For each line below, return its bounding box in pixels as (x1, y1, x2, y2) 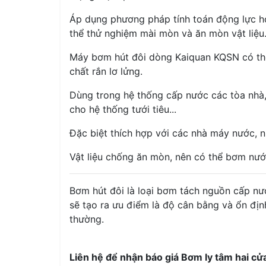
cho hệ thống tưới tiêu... (69, 103, 176, 115)
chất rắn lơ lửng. (69, 65, 142, 77)
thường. (69, 213, 104, 225)
